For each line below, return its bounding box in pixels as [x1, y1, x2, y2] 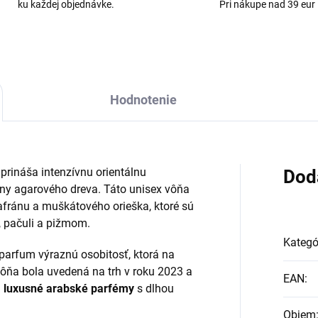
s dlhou [134, 282, 174, 295]
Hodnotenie [110, 92, 177, 107]
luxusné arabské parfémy [4, 282, 134, 295]
